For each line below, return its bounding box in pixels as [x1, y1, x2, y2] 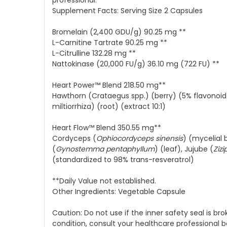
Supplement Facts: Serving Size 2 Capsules [52, 6, 203, 16]
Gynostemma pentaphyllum [56, 144, 155, 155]
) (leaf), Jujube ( [155, 144, 213, 155]
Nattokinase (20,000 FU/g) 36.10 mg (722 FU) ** [52, 59, 219, 69]
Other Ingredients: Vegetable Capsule [52, 186, 185, 197]
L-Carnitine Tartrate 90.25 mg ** [52, 37, 167, 48]
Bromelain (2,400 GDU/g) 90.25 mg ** [52, 27, 186, 37]
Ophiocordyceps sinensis [96, 133, 183, 144]
